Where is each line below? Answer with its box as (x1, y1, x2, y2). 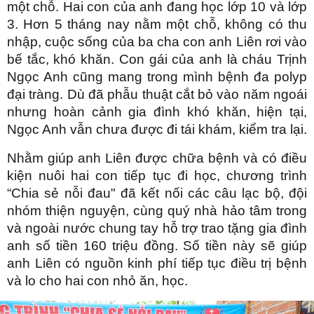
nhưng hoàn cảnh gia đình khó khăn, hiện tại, (7, 104, 307, 119)
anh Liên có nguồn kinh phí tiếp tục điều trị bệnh (7, 255, 307, 271)
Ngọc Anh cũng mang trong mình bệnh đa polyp (7, 69, 307, 84)
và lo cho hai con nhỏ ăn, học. (7, 273, 188, 288)
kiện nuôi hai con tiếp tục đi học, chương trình (7, 168, 307, 183)
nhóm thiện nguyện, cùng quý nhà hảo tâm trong (7, 203, 307, 218)
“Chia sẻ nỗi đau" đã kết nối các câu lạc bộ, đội (7, 185, 307, 200)
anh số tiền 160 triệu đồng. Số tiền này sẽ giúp (7, 238, 307, 253)
